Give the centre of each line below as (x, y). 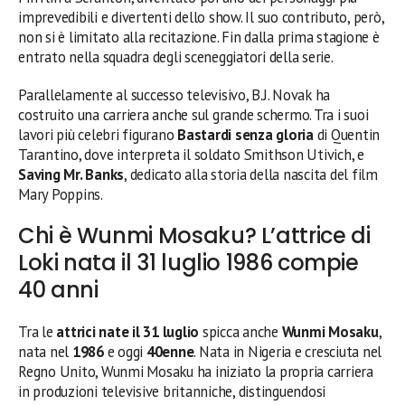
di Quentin (347, 134)
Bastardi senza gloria (245, 134)
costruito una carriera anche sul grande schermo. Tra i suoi (193, 114)
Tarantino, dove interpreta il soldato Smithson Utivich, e (191, 154)
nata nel (45, 351)
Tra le (38, 331)
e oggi (125, 351)
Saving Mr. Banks (71, 174)
